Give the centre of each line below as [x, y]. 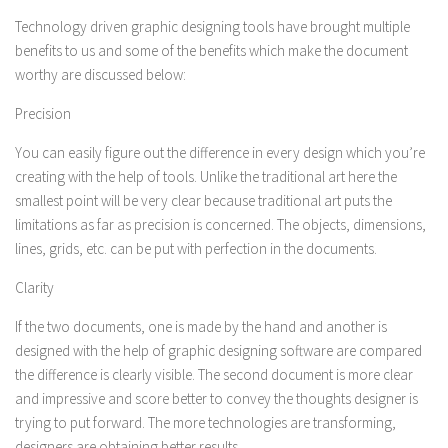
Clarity [34, 287]
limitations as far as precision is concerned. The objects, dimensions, [220, 224]
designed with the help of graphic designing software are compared [218, 350]
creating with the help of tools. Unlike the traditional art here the [206, 176]
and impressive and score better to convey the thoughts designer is [216, 398]
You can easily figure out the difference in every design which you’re [220, 152]
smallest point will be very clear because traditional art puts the [203, 200]
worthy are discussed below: [100, 74]
